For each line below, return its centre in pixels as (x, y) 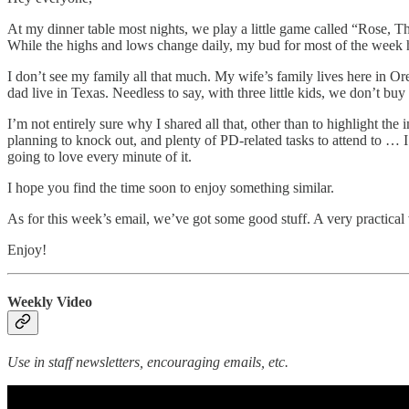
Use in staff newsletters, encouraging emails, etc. (148, 362)
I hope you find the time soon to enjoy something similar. (171, 187)
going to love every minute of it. (100, 156)
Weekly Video (50, 302)
